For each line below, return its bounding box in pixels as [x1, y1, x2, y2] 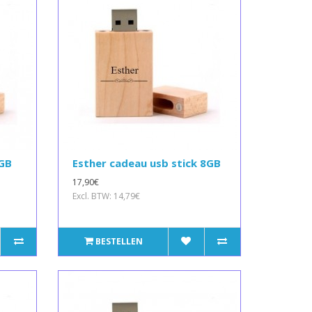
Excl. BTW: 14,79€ [72, 189, 141, 202]
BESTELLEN [95, 235, 143, 247]
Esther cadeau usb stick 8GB [72, 155, 221, 170]
